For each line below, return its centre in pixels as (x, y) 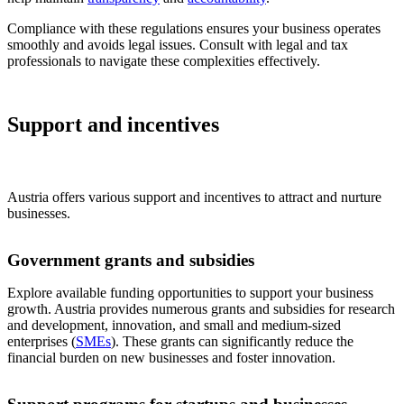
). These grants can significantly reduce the (232, 342)
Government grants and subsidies (131, 261)
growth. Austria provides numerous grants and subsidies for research (201, 309)
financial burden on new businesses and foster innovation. (171, 358)
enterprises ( (41, 342)
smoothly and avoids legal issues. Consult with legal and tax (178, 45)
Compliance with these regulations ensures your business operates (194, 29)
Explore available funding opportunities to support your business (190, 293)
